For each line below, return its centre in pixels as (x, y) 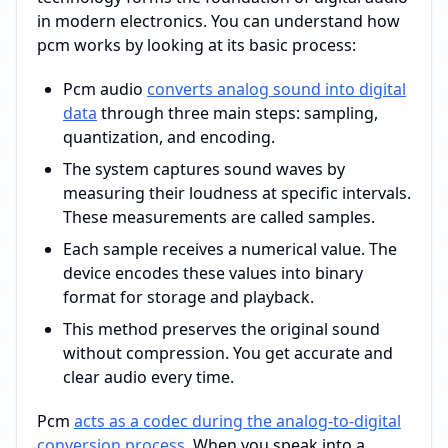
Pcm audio (105, 89)
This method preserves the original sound (221, 329)
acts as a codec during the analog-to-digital (237, 421)
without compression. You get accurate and (228, 353)
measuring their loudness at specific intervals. (237, 193)
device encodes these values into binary (213, 273)
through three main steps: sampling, (237, 113)
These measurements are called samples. (219, 217)
